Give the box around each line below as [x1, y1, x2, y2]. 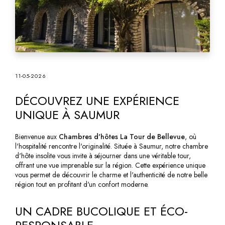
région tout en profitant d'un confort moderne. [15, 179, 149, 190]
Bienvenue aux [15, 132, 59, 142]
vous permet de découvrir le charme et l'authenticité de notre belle [15, 170, 207, 180]
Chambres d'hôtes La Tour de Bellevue [59, 132, 185, 142]
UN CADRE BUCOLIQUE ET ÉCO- [15, 203, 188, 220]
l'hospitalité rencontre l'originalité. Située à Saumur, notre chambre [15, 141, 208, 152]
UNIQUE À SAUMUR [15, 106, 120, 124]
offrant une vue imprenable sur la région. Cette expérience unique [15, 160, 205, 171]
